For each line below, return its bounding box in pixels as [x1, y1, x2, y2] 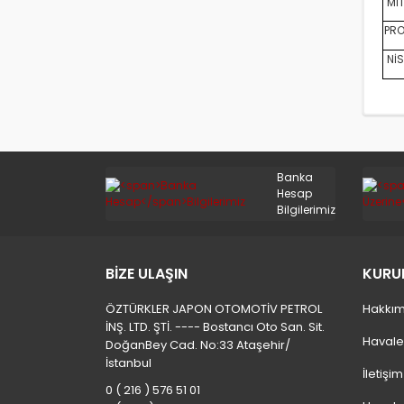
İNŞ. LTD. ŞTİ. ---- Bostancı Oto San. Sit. [106, 318, 325, 335]
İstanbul [106, 354, 151, 372]
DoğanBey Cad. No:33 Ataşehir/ [106, 336, 290, 353]
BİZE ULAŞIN [106, 263, 188, 284]
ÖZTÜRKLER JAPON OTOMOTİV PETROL [106, 300, 322, 317]
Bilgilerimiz [277, 202, 335, 217]
